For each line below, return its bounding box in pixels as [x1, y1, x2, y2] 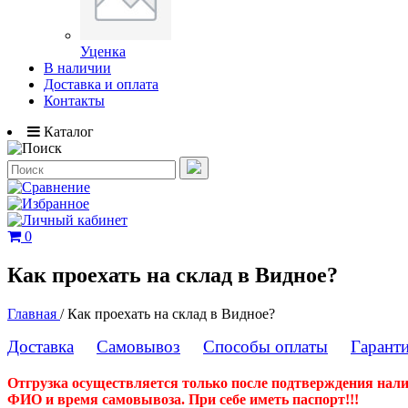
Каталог [44, 124, 94, 139]
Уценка [80, 44, 126, 59]
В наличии [44, 60, 111, 76]
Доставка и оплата [44, 76, 158, 92]
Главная [7, 305, 60, 321]
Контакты [44, 93, 105, 108]
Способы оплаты [203, 336, 328, 356]
